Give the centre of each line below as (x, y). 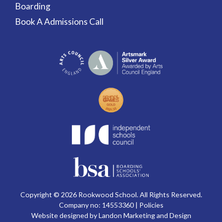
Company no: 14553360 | (99, 205)
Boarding (33, 6)
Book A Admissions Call (59, 22)
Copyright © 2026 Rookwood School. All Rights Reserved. (111, 195)
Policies (151, 205)
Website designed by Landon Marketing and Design (111, 216)
